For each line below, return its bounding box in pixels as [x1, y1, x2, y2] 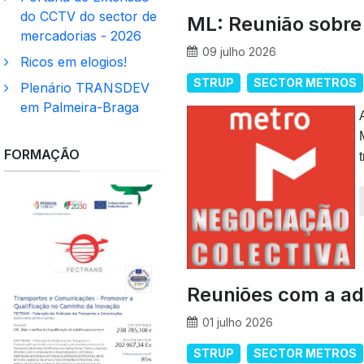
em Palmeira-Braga [20, 98, 139, 115]
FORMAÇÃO [4, 145, 80, 162]
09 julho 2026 [202, 44, 276, 58]
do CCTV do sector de [20, 7, 157, 24]
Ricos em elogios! [20, 53, 127, 70]
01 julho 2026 [202, 314, 273, 329]
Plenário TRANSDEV [20, 79, 149, 96]
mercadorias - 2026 [20, 27, 141, 44]
